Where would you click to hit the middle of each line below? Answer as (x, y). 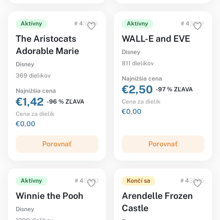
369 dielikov (33, 76)
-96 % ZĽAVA (66, 101)
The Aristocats (46, 39)
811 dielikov (138, 63)
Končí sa (138, 181)
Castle (135, 208)
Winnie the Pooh (50, 196)
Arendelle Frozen (157, 196)
